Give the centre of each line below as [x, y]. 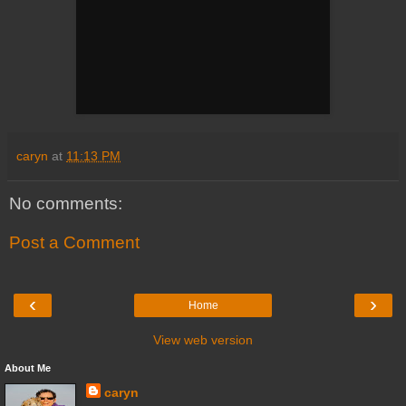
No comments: [66, 203]
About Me [28, 367]
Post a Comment [74, 243]
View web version [203, 339]
